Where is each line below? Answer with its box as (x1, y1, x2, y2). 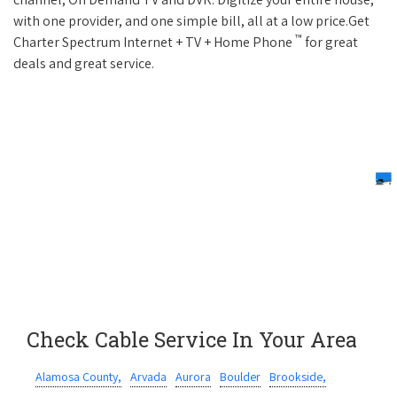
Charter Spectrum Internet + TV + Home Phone (13, 33, 295, 52)
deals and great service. (13, 54, 154, 74)
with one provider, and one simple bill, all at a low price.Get (13, 12, 370, 31)
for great (302, 33, 358, 52)
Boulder (220, 369, 261, 385)
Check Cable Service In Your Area (27, 325, 357, 354)
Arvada (130, 369, 167, 385)
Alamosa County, (35, 369, 121, 385)
